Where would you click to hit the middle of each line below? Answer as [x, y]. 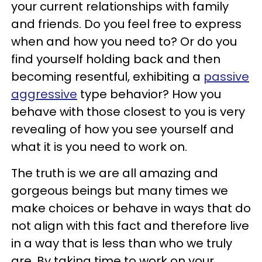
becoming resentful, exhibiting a [107, 76]
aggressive [44, 94]
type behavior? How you [149, 94]
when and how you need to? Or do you [124, 41]
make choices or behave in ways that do [131, 208]
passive [226, 76]
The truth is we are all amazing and [115, 173]
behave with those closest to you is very [128, 111]
